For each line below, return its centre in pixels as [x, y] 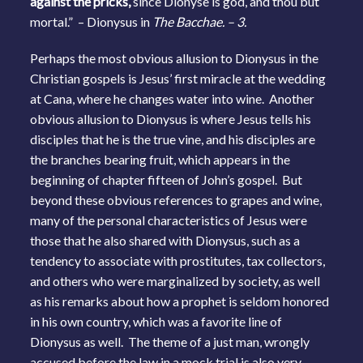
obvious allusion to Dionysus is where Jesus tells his [171, 118]
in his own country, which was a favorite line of [156, 321]
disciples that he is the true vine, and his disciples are [173, 139]
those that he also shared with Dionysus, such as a [165, 240]
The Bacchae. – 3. [200, 21]
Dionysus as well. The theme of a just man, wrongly [170, 341]
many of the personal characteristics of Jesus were [169, 220]
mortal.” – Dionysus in [92, 21]
